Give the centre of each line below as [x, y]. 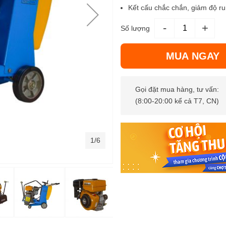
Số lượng [135, 29]
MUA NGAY [192, 56]
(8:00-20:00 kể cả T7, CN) [177, 101]
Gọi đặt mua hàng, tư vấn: [177, 90]
